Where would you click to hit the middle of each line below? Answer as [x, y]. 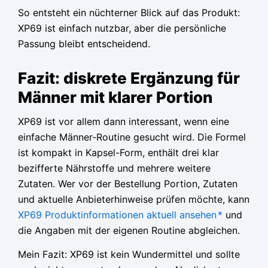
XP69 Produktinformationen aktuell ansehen [117, 215]
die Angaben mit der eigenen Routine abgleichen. [129, 231]
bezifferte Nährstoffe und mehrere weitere [114, 168]
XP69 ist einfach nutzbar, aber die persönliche [122, 28]
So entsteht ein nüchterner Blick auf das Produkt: [129, 13]
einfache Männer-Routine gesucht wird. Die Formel [132, 137]
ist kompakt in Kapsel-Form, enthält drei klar [118, 153]
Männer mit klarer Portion [115, 97]
